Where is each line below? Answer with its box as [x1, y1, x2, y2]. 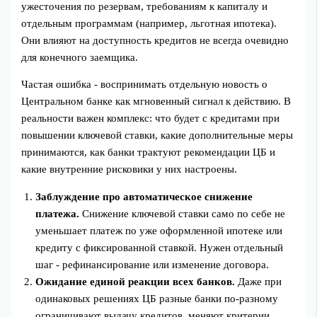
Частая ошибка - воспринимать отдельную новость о [21, 79, 268, 91]
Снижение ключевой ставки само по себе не [79, 207, 286, 219]
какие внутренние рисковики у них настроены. [21, 163, 238, 175]
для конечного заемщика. [21, 51, 139, 63]
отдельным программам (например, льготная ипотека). [21, 17, 277, 29]
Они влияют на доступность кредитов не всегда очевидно [21, 34, 289, 46]
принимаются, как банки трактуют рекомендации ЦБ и [21, 146, 276, 158]
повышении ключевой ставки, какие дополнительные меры [21, 129, 294, 142]
